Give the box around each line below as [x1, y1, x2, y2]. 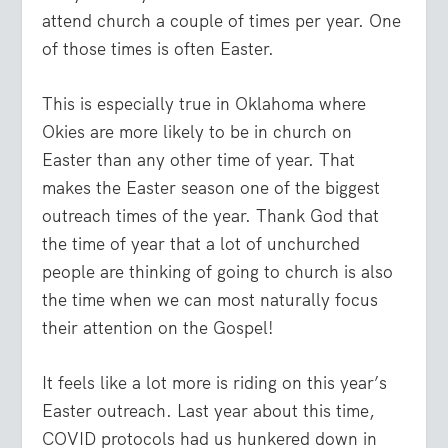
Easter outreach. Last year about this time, [42, 400, 376, 423]
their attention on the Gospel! [42, 316, 274, 339]
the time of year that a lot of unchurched [42, 232, 361, 255]
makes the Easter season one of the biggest [42, 176, 381, 199]
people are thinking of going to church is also [42, 260, 394, 283]
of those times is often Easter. [42, 37, 275, 60]
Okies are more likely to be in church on [42, 120, 353, 143]
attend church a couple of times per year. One [42, 9, 402, 32]
